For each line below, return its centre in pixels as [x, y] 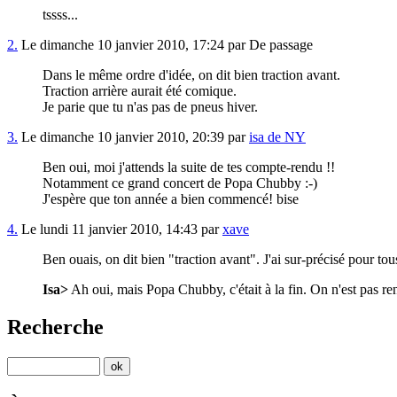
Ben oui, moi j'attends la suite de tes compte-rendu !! [189, 167]
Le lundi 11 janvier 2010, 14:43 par [120, 230]
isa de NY [277, 137]
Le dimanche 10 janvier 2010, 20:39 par [133, 137]
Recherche [55, 327]
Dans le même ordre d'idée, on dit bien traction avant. [191, 75]
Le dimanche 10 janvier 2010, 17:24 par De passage [165, 45]
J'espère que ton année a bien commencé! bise [171, 199]
